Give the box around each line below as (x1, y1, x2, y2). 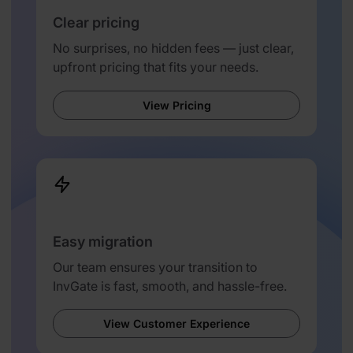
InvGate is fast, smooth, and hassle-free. (53, 277, 287, 294)
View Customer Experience (103, 317, 250, 330)
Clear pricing (53, 14, 139, 31)
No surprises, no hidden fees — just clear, (53, 40, 294, 56)
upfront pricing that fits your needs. (53, 59, 258, 75)
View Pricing (142, 98, 211, 112)
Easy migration (53, 232, 153, 250)
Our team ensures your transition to (53, 258, 258, 275)
